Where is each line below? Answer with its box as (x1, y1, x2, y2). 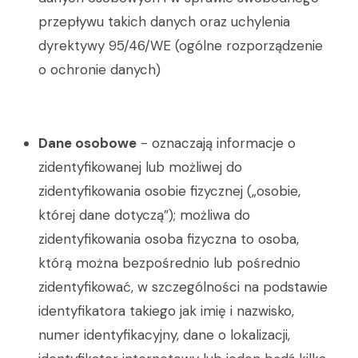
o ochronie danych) (38, 61, 161, 78)
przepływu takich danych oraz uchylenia (38, 13, 290, 30)
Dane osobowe (38, 134, 137, 152)
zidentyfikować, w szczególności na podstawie (38, 278, 328, 296)
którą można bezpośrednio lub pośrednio (38, 254, 300, 272)
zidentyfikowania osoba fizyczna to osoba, (38, 230, 299, 248)
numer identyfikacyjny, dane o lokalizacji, (38, 326, 290, 344)
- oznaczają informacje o (137, 134, 296, 152)
